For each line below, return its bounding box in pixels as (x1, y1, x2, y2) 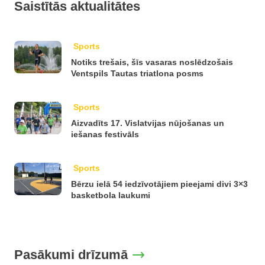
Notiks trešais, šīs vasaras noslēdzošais (71, 57, 233, 67)
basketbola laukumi (71, 190, 150, 200)
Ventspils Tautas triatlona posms (71, 69, 203, 78)
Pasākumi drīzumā (14, 247, 128, 262)
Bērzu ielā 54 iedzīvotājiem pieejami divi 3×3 (71, 179, 248, 189)
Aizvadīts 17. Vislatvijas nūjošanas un (71, 118, 224, 128)
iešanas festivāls (71, 130, 139, 139)
